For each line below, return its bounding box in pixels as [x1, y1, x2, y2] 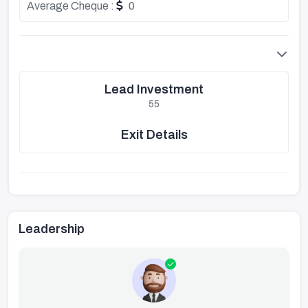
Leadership [19, 222, 85, 236]
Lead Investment [104, 82, 203, 96]
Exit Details [120, 128, 188, 142]
